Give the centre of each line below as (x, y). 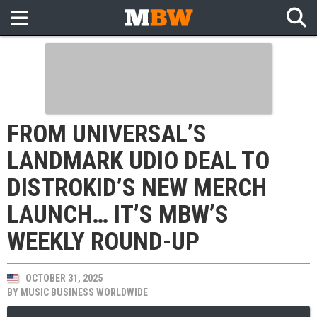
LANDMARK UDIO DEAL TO (138, 161)
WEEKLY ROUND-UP (103, 242)
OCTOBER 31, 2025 (64, 278)
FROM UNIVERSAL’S (107, 134)
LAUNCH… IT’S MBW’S (118, 215)
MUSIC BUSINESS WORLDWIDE (84, 292)
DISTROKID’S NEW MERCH (137, 188)
